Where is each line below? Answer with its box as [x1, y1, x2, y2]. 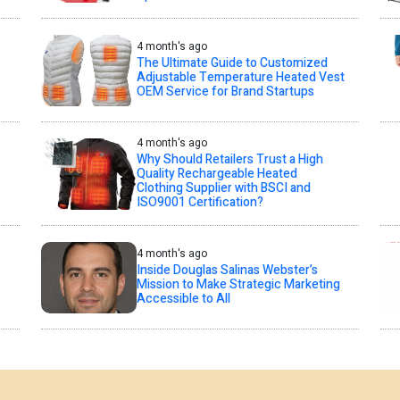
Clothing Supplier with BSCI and [136, 179, 311, 198]
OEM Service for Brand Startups [136, 82, 314, 102]
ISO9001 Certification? [136, 193, 263, 212]
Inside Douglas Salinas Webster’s [136, 261, 318, 280]
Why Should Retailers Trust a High [136, 150, 323, 170]
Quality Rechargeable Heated [136, 164, 297, 184]
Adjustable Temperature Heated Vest [136, 68, 345, 87]
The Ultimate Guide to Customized [136, 54, 328, 73]
